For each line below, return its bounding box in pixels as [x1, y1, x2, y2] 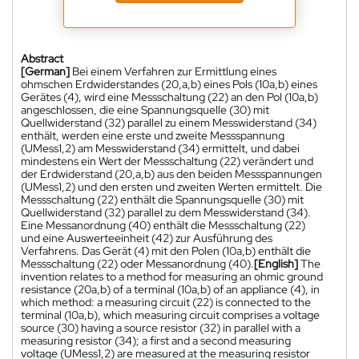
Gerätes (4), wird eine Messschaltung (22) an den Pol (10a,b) [21, 90, 318, 105]
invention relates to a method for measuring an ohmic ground [21, 269, 323, 284]
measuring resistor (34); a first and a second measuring [21, 333, 291, 349]
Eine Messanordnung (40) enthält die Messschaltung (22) [21, 218, 305, 233]
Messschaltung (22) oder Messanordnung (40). [21, 256, 254, 272]
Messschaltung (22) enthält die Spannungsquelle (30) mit [21, 192, 304, 208]
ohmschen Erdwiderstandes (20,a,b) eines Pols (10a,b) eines [21, 77, 317, 92]
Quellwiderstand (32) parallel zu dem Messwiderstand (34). [21, 205, 311, 220]
